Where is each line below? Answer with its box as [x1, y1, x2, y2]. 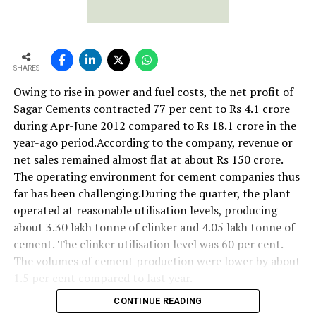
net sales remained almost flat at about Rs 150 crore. [13, 152, 283, 168]
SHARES [13, 64, 39, 73]
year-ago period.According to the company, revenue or [13, 135, 293, 151]
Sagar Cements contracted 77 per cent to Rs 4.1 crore [13, 101, 290, 117]
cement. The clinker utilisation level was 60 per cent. [13, 236, 283, 253]
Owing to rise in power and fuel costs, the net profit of [13, 84, 293, 100]
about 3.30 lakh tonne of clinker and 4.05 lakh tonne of [13, 219, 295, 236]
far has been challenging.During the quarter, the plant [13, 186, 291, 202]
